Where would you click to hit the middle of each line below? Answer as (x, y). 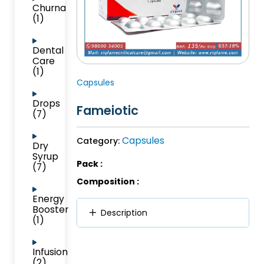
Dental (48, 50)
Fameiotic (107, 110)
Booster (50, 209)
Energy (48, 199)
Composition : (108, 181)
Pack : (89, 164)
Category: (99, 141)
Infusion (50, 252)
